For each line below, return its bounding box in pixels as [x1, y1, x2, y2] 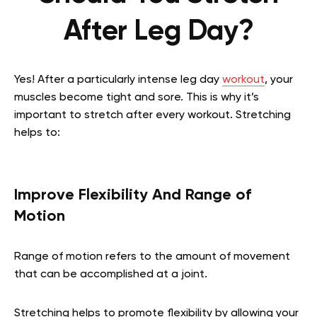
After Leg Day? [63, 18, 254, 47]
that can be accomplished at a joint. [14, 269, 207, 281]
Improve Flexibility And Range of [14, 188, 251, 204]
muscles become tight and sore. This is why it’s [14, 92, 259, 104]
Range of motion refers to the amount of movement [14, 251, 290, 263]
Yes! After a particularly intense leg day [14, 74, 222, 86]
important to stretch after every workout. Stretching [14, 110, 291, 122]
